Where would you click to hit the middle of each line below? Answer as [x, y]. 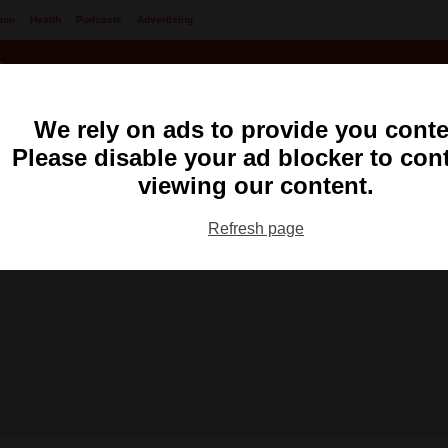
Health [45, 19]
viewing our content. [256, 185]
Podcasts [99, 19]
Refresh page [256, 228]
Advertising [165, 19]
